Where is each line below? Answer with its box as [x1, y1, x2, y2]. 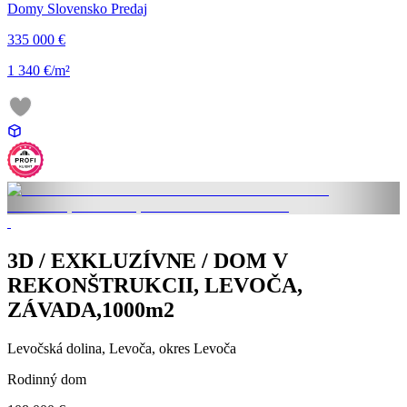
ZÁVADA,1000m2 [7, 297, 174, 322]
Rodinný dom [7, 371, 86, 387]
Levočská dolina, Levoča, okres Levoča [7, 340, 236, 356]
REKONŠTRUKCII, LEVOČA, [7, 273, 303, 297]
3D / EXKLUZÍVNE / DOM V [7, 248, 288, 273]
